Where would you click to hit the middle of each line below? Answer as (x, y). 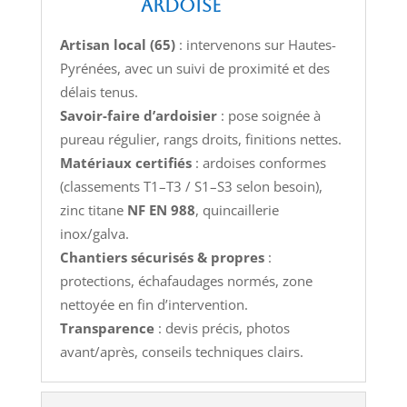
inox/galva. (94, 233)
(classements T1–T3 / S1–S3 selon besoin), (191, 186)
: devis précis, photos (222, 328)
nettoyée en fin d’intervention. (154, 304)
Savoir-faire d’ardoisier (138, 115)
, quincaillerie (237, 209)
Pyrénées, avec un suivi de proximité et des (194, 68)
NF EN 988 (161, 209)
